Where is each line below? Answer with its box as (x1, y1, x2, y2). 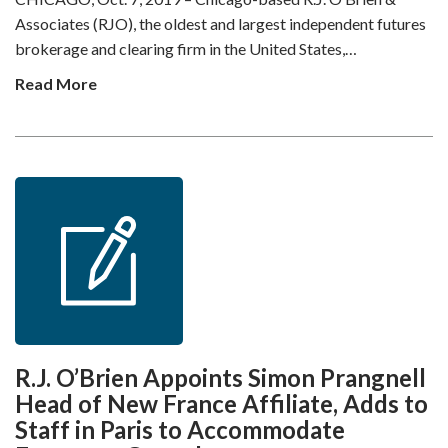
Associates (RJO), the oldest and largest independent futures (15, 14, 426, 33)
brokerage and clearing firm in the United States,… (15, 39, 357, 58)
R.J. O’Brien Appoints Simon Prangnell (15, 363, 426, 392)
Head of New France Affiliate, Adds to (15, 389, 428, 418)
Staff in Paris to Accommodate (15, 415, 345, 444)
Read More (15, 74, 97, 93)
